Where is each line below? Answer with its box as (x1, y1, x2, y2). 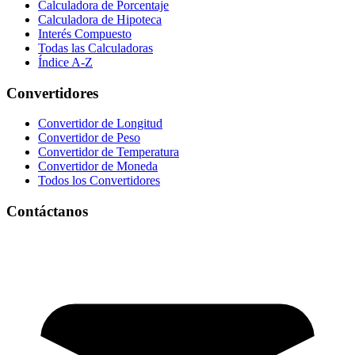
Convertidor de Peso (38, 131, 140, 145)
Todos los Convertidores (38, 174, 160, 188)
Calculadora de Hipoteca (38, 12, 162, 26)
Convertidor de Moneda (38, 159, 158, 174)
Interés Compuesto (38, 26, 132, 40)
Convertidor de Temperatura (38, 145, 179, 159)
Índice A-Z (38, 55, 93, 69)
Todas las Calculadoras (38, 40, 153, 55)
